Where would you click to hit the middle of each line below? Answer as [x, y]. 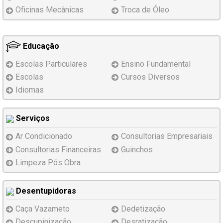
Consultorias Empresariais [167, 136]
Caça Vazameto [43, 209]
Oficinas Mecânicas [50, 10]
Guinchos [137, 149]
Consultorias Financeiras [58, 149]
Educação [40, 46]
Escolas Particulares [51, 64]
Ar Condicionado [44, 136]
